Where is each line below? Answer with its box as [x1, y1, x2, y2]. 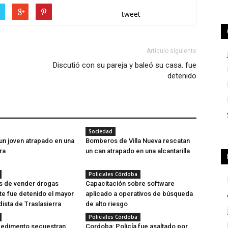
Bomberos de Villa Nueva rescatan [85, 137, 190, 145]
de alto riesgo [85, 200, 128, 208]
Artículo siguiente [147, 47, 196, 54]
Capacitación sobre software [85, 180, 175, 187]
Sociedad [89, 128, 112, 135]
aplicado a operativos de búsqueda [85, 190, 193, 197]
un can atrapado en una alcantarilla [85, 147, 190, 155]
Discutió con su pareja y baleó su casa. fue [53, 61, 196, 70]
